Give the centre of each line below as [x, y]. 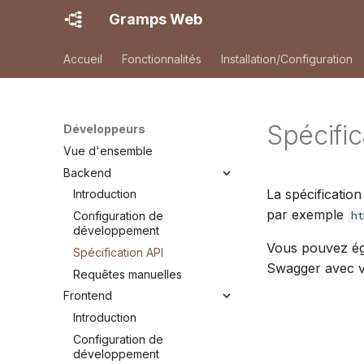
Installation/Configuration [287, 59]
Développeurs [104, 129]
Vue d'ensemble [108, 150]
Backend [87, 172]
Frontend [88, 296]
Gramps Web [156, 19]
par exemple [307, 214]
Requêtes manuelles [128, 274]
